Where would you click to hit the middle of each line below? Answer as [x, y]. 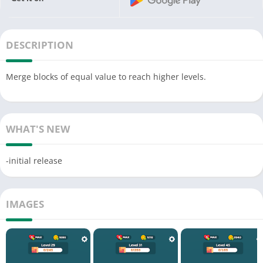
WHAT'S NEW [38, 129]
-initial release [34, 160]
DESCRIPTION [40, 45]
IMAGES [25, 204]
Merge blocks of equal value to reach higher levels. [106, 76]
